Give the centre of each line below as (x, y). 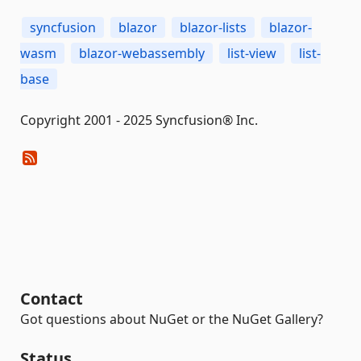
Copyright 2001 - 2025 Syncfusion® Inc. (139, 120)
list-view (252, 53)
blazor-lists (213, 27)
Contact (52, 299)
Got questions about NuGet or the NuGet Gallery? (172, 319)
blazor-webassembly (142, 53)
